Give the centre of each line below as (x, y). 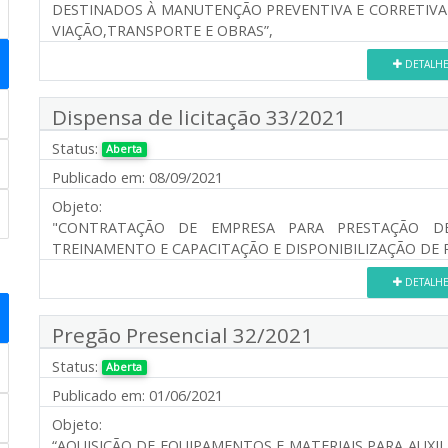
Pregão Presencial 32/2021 (182, 334)
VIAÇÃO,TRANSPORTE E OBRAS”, (162, 30)
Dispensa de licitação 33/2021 (199, 116)
